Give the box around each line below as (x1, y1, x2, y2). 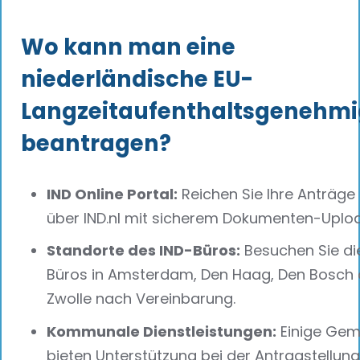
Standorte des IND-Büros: (47, 240, 240, 261)
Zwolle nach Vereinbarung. (47, 288, 235, 309)
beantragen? (21, 127, 171, 159)
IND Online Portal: (47, 183, 178, 204)
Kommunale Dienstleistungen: (47, 321, 276, 342)
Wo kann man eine (21, 31, 235, 63)
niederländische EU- (21, 63, 253, 95)
